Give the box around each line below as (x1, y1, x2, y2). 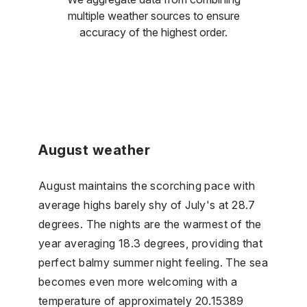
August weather (38, 141, 150, 158)
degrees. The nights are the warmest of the (38, 217, 262, 231)
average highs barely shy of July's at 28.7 (38, 197, 256, 212)
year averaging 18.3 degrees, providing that (38, 236, 263, 250)
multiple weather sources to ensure (67, 8, 240, 23)
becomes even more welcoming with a (38, 274, 238, 288)
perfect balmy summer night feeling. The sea (38, 255, 269, 269)
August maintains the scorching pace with (38, 178, 255, 193)
